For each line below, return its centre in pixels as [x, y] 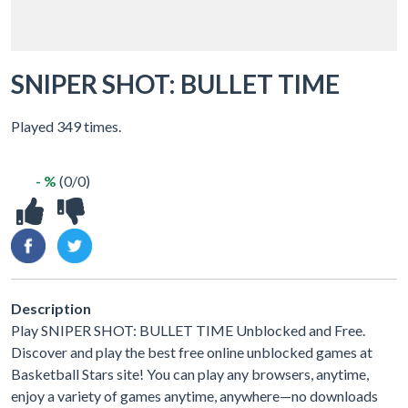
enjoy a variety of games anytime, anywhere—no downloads [194, 396]
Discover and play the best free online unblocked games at [192, 352]
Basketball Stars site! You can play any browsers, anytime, [190, 374]
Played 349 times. [66, 126]
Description [51, 308]
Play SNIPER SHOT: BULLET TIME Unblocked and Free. [188, 330]
